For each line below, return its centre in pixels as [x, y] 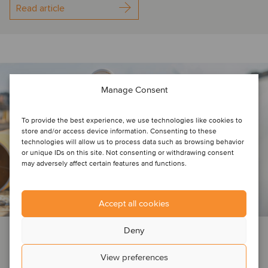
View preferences [134, 257]
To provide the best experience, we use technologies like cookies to [132, 120]
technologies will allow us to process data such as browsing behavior [133, 142]
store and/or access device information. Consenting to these [119, 131]
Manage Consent [134, 89]
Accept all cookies [134, 203]
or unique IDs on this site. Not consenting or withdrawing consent [128, 153]
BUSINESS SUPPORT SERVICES [107, 232]
